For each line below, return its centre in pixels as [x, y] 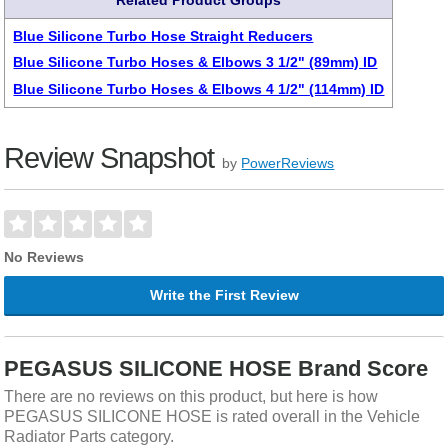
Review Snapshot [109, 157]
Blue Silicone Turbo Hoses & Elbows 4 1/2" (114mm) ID [199, 88]
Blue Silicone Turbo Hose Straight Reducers [163, 36]
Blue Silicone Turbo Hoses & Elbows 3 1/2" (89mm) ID [195, 62]
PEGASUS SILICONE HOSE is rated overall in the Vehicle [212, 416]
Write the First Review [224, 294]
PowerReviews [288, 162]
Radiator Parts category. [89, 436]
